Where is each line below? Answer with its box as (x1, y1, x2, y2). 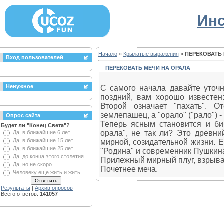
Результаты (1, 185, 30, 191)
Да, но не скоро (13, 161, 52, 167)
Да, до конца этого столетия (13, 153, 84, 159)
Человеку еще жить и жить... (13, 169, 85, 175)
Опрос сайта (6, 112, 40, 118)
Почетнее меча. (100, 165, 158, 173)
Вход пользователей (6, 54, 63, 60)
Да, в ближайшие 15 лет (13, 137, 73, 143)
